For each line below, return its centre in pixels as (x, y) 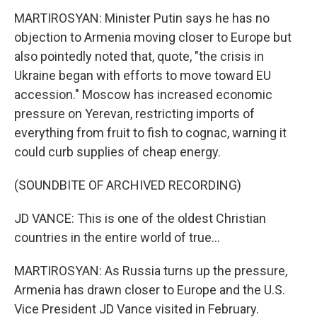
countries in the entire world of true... (117, 237)
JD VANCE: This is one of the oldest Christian (140, 218)
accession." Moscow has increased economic (143, 94)
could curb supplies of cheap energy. (117, 152)
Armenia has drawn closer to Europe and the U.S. (150, 290)
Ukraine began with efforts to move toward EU (143, 75)
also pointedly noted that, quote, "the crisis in (139, 56)
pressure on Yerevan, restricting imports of (134, 114)
